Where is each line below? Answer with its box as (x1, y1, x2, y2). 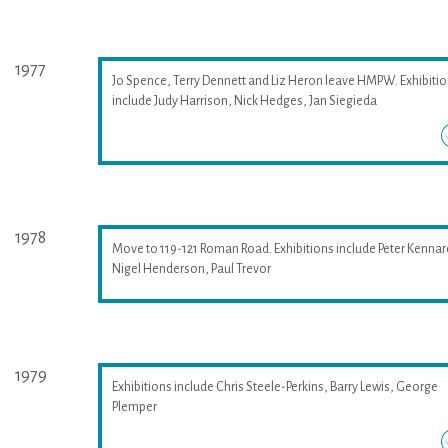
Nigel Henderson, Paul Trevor (111, 261, 271, 276)
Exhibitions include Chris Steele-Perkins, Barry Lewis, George (111, 379, 438, 394)
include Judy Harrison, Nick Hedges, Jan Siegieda (111, 93, 379, 108)
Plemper (111, 399, 157, 414)
